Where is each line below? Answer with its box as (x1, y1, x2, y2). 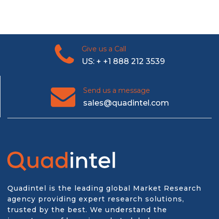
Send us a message (83, 86, 150, 95)
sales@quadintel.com (83, 98, 169, 108)
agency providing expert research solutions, (7, 195, 184, 203)
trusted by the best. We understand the (7, 205, 167, 214)
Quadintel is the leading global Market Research (7, 184, 201, 193)
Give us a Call (81, 44, 126, 53)
